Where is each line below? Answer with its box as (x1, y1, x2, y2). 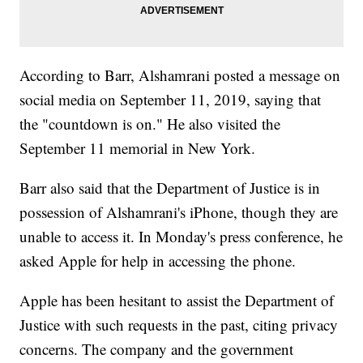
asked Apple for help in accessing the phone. (19, 250, 297, 271)
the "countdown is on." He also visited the (19, 113, 281, 135)
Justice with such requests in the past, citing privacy (19, 314, 339, 335)
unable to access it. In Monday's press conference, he (19, 226, 344, 247)
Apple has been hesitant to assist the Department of (19, 290, 335, 311)
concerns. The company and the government (19, 339, 294, 360)
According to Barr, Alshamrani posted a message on (19, 65, 341, 86)
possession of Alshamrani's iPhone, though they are (19, 202, 339, 223)
